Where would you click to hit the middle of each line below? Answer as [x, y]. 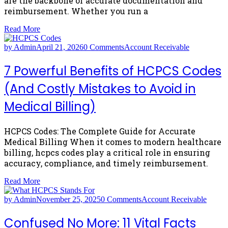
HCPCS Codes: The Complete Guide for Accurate [100, 131]
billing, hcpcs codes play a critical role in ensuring [107, 152]
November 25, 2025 [68, 199]
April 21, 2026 [60, 47]
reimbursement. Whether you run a [76, 11]
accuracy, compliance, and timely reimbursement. [106, 163]
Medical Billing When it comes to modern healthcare [113, 141]
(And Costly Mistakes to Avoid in [100, 89]
